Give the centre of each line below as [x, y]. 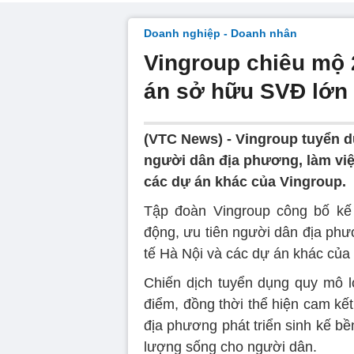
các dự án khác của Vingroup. [245, 182]
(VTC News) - [190, 139]
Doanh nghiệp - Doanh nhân [220, 33]
